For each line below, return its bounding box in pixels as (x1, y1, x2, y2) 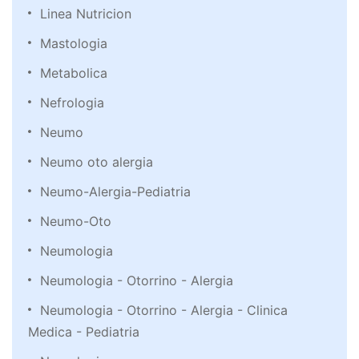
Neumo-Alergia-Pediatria (40, 184, 191, 200)
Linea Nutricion (40, 6, 131, 22)
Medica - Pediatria (28, 324, 139, 341)
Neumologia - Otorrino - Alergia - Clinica (40, 302, 288, 319)
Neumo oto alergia (40, 154, 153, 171)
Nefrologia (40, 95, 104, 111)
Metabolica (40, 65, 107, 82)
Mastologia (40, 35, 107, 52)
